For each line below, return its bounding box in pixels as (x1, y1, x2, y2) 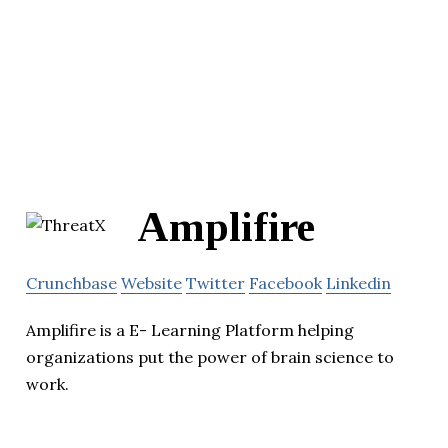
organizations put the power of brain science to (26, 347, 394, 368)
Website (121, 273, 182, 294)
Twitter (186, 273, 245, 294)
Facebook (249, 273, 322, 294)
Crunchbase (26, 273, 117, 294)
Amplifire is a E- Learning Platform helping (26, 320, 354, 341)
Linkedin (326, 273, 391, 294)
